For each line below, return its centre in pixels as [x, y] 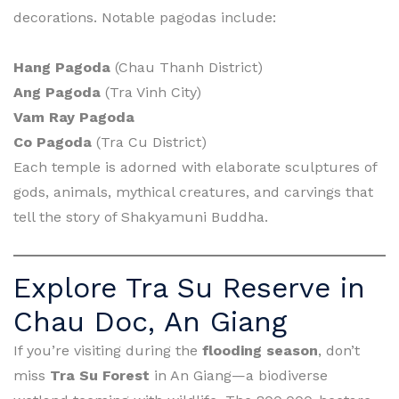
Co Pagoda [53, 142]
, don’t [339, 350]
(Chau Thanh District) [187, 67]
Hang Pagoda [62, 67]
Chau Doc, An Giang [150, 321]
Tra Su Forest [100, 375]
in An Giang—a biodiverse [239, 375]
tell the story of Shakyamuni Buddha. [141, 216]
